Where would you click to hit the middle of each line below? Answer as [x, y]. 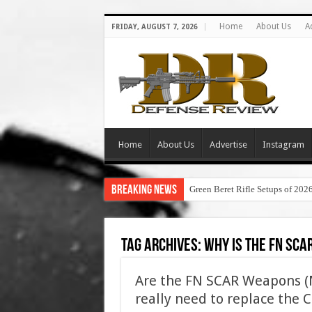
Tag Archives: [162, 246]
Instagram [283, 145]
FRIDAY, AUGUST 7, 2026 [154, 27]
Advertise [228, 145]
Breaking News [144, 190]
